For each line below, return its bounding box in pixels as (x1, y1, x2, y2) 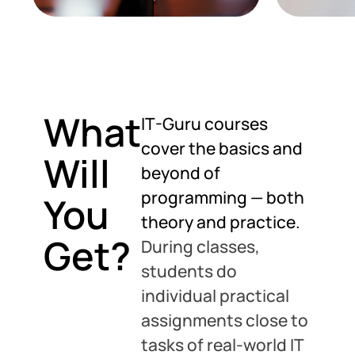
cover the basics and (141, 137, 303, 159)
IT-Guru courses (141, 113, 268, 135)
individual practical (141, 284, 289, 307)
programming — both (141, 186, 304, 208)
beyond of (141, 162, 220, 184)
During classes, (141, 235, 260, 258)
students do (141, 260, 237, 282)
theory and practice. (141, 211, 300, 233)
